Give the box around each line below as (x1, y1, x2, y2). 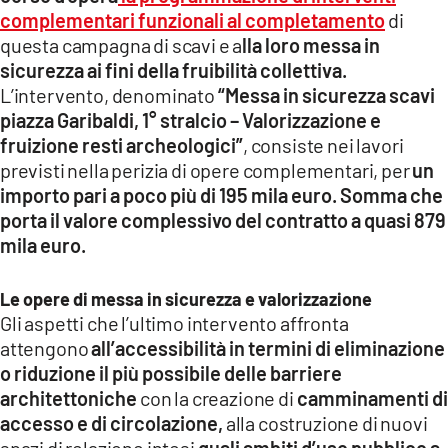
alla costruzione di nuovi (223, 411, 428, 436)
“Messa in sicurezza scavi (217, 83, 435, 108)
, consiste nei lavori (243, 133, 404, 158)
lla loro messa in (242, 33, 381, 58)
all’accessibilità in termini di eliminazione (88, 336, 446, 361)
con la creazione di (140, 386, 297, 411)
